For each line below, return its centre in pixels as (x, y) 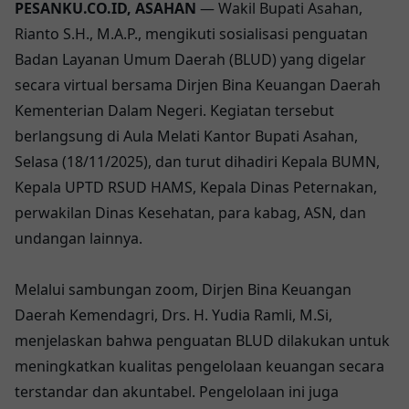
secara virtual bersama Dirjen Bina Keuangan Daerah (198, 85)
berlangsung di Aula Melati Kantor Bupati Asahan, (186, 136)
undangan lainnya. (79, 239)
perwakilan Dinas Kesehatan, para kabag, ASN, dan (190, 213)
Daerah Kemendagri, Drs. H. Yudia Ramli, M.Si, (173, 315)
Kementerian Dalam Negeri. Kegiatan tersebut (174, 111)
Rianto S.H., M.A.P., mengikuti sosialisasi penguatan (191, 34)
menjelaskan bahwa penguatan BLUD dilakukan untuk (202, 341)
